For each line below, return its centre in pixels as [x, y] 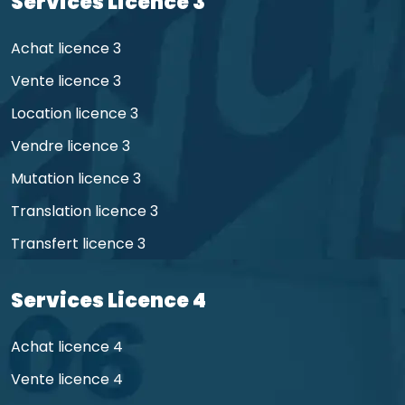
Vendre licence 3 [71, 146]
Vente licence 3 [66, 81]
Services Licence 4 [108, 301]
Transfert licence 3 [78, 244]
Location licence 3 [75, 114]
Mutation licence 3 [76, 179]
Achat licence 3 [66, 49]
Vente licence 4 [67, 380]
